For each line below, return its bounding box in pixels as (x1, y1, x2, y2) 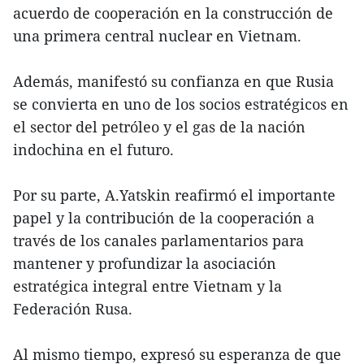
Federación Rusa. (13, 299, 132, 319)
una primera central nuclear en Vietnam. (13, 26, 301, 46)
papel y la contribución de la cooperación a (13, 208, 314, 228)
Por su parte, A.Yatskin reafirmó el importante (13, 185, 336, 206)
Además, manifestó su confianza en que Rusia (13, 71, 334, 92)
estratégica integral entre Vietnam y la (13, 276, 282, 297)
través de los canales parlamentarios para (13, 231, 304, 251)
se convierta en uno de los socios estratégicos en (13, 94, 349, 115)
